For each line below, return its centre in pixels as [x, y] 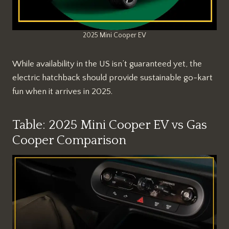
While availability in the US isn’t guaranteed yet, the [107, 64]
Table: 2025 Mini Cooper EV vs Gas [110, 125]
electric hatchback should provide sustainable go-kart [112, 77]
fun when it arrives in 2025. [62, 91]
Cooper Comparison [69, 141]
